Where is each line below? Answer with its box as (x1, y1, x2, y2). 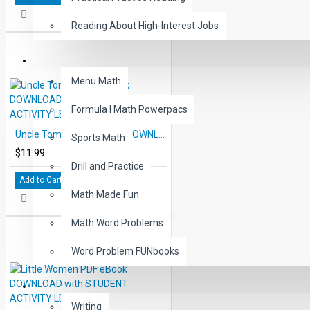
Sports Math (71, 132, 125, 143)
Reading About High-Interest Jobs (71, 20, 219, 31)
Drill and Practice (71, 161, 144, 172)
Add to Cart (19, 174, 62, 185)
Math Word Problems (71, 217, 163, 228)
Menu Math (71, 75, 121, 86)
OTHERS (44, 280, 83, 291)
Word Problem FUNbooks (71, 246, 179, 257)
